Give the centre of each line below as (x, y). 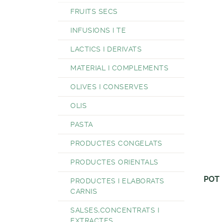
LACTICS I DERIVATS (106, 49)
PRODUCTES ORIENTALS (114, 162)
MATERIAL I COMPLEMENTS (119, 68)
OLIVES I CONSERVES (109, 87)
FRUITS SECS (94, 11)
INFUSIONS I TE (98, 30)
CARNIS (84, 191)
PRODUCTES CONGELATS (116, 143)
